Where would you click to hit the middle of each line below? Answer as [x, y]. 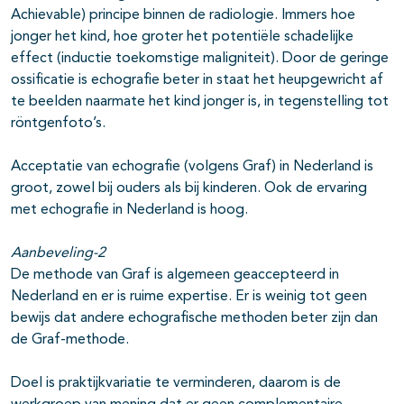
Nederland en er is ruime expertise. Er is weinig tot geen [189, 297]
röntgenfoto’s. [58, 124]
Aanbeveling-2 [58, 254]
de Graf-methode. [70, 340]
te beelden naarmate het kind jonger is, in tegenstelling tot [200, 102]
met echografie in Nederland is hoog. [129, 211]
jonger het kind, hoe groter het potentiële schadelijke [182, 37]
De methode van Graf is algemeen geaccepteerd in [175, 275]
